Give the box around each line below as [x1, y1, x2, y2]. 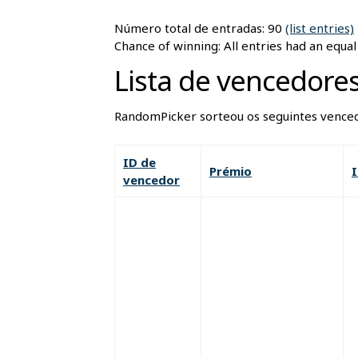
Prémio [209, 162, 252, 179]
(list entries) [285, 19, 354, 36]
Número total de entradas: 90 [114, 19, 285, 36]
